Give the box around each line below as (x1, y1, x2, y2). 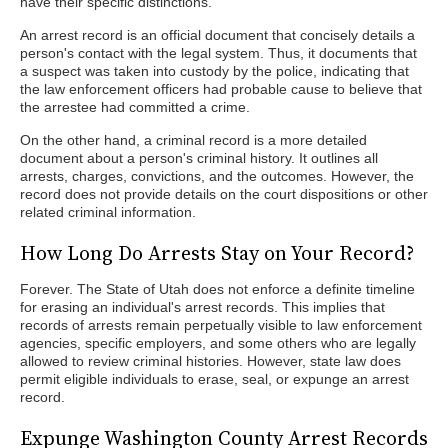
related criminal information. (20, 204, 196, 220)
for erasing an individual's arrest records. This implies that (20, 299, 385, 315)
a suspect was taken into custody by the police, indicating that (20, 63, 409, 79)
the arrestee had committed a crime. (20, 99, 250, 115)
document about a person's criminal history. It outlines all (20, 150, 378, 166)
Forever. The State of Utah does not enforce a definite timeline (20, 281, 415, 297)
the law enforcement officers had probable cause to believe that (20, 81, 422, 97)
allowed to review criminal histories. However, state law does (20, 353, 401, 369)
